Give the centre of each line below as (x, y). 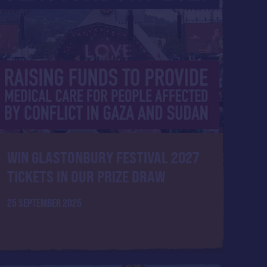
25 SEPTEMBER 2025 (45, 203)
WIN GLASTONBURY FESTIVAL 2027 (103, 158)
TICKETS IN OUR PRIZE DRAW (86, 177)
